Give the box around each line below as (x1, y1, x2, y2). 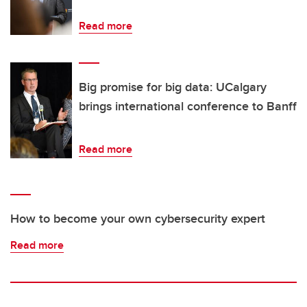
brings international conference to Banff (79, 97, 297, 116)
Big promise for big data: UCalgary (79, 78, 267, 97)
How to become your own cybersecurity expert (10, 210, 265, 228)
